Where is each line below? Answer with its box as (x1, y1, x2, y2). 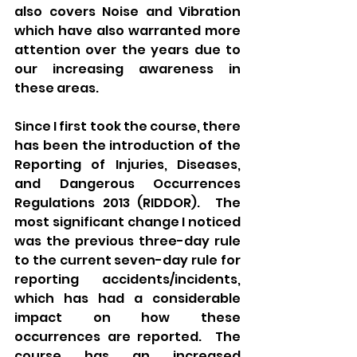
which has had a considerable (14, 288, 241, 308)
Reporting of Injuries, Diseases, (14, 155, 241, 174)
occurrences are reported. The (14, 327, 241, 346)
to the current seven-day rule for (14, 250, 241, 269)
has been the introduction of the (14, 135, 241, 155)
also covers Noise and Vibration (14, 2, 241, 21)
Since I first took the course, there (14, 116, 241, 135)
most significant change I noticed (14, 212, 241, 231)
